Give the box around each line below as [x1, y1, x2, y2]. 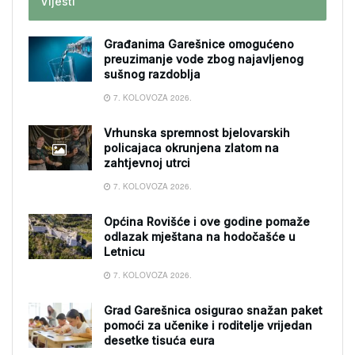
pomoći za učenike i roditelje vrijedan [104, 319, 312, 332]
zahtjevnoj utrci [104, 156, 190, 170]
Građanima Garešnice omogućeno [104, 37, 294, 51]
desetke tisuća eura [104, 334, 215, 347]
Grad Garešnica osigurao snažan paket [104, 303, 323, 317]
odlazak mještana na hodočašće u [104, 230, 296, 243]
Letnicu [104, 245, 145, 258]
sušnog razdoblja [104, 67, 200, 81]
